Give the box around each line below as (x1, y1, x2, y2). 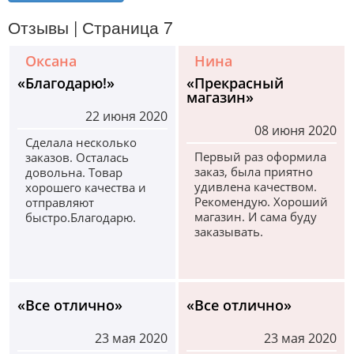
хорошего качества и (25, 179, 147, 196)
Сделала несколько (25, 134, 137, 151)
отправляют (25, 194, 95, 211)
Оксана (25, 51, 77, 71)
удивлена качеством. (194, 179, 318, 195)
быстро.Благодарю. (25, 209, 137, 226)
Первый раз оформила (194, 149, 327, 165)
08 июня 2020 (254, 122, 337, 140)
